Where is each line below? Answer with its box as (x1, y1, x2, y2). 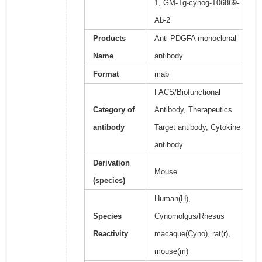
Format (92, 70, 119, 79)
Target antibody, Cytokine (154, 123, 240, 132)
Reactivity (92, 229, 128, 239)
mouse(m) (154, 247, 188, 256)
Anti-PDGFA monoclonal (154, 34, 236, 43)
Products (92, 34, 126, 43)
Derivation (92, 158, 130, 168)
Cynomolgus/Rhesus (154, 212, 225, 221)
